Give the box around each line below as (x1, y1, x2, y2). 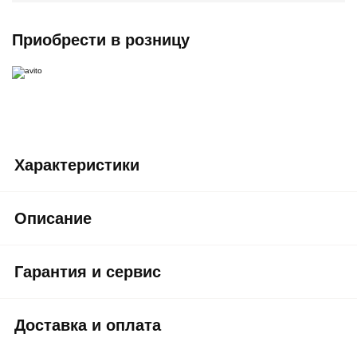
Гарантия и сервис (14, 263, 161, 280)
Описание (14, 210, 92, 227)
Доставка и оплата (14, 316, 161, 334)
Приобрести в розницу (12, 31, 190, 49)
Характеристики (14, 156, 139, 174)
